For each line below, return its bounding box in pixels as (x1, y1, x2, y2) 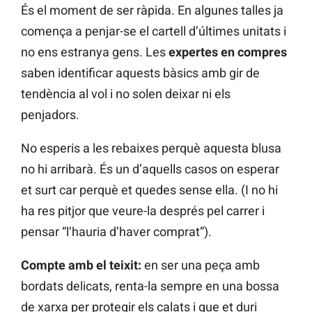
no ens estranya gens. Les (21, 44, 169, 59)
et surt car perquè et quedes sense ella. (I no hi (21, 182, 278, 197)
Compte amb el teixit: (21, 257, 141, 272)
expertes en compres (169, 44, 287, 59)
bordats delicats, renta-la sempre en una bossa (21, 278, 279, 293)
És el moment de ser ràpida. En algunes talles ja (21, 2, 283, 17)
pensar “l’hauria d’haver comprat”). (21, 224, 212, 239)
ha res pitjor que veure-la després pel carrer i (21, 203, 265, 218)
